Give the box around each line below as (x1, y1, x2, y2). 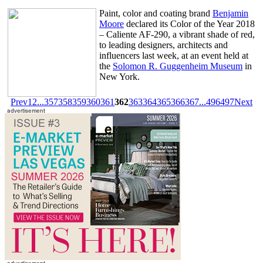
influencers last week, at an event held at (99, 50, 248, 61)
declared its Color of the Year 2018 (124, 19, 255, 29)
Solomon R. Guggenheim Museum (113, 61, 242, 72)
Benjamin (213, 8, 248, 19)
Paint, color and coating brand (99, 8, 213, 19)
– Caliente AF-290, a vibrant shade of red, (99, 29, 255, 40)
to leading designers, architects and (99, 40, 228, 50)
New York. (99, 72, 140, 82)
